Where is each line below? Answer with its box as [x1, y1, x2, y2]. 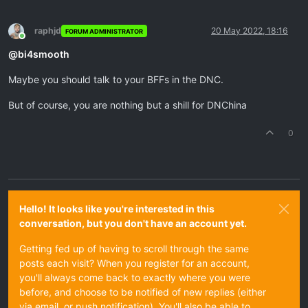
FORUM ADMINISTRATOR [65, 27, 143, 35]
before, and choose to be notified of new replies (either [19, 286, 266, 298]
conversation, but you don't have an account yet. [19, 217, 247, 229]
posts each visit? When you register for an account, [19, 257, 250, 269]
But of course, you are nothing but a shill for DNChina [8, 99, 247, 111]
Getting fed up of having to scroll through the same [19, 243, 249, 254]
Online [21, 35, 46, 46]
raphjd [34, 25, 61, 36]
